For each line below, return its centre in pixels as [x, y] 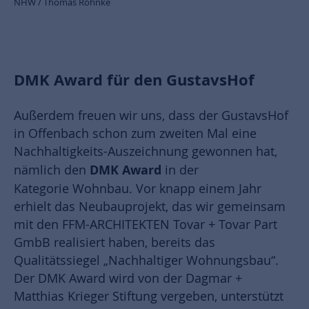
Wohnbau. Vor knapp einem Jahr [167, 189]
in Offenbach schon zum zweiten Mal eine [135, 134]
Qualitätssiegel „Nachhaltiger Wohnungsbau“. [148, 261]
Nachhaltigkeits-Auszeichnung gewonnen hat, [146, 152]
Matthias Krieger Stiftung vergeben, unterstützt [149, 297]
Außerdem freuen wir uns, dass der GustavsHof [151, 116]
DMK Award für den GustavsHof [134, 80]
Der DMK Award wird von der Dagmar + [128, 279]
